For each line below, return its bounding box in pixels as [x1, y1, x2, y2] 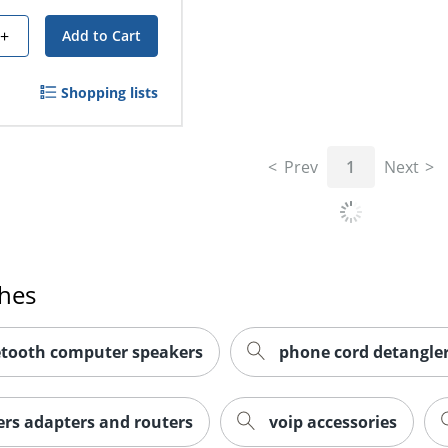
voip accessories [268, 410, 397, 433]
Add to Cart [61, 26, 141, 46]
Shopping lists [60, 83, 158, 103]
